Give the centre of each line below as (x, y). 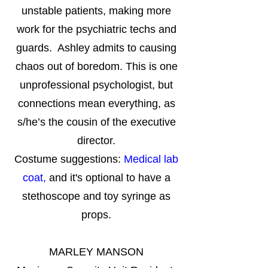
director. (96, 141)
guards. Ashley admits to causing (96, 48)
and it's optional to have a (108, 178)
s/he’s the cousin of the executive (96, 122)
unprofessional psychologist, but (96, 85)
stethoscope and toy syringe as (96, 196)
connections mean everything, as (96, 103)
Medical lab (151, 159)
